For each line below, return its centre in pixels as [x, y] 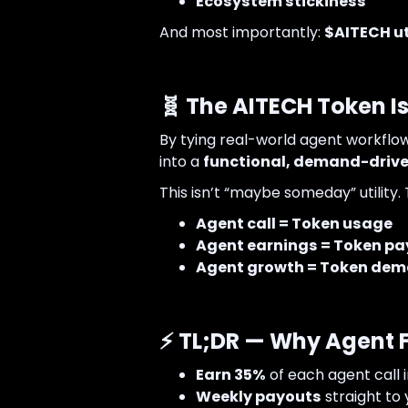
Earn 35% [230, 375]
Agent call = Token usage [294, 224]
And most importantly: [241, 33]
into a [181, 162]
